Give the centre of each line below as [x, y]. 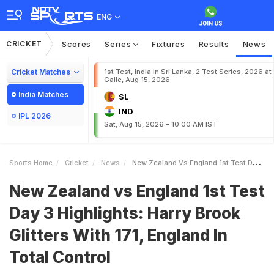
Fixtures [168, 44]
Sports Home [31, 163]
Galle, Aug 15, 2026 [137, 80]
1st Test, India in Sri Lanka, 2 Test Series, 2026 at [188, 72]
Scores [76, 44]
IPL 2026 [35, 116]
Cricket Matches [41, 72]
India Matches [43, 94]
